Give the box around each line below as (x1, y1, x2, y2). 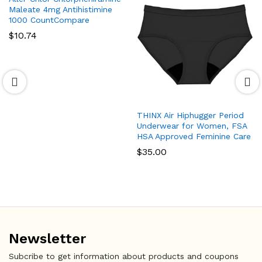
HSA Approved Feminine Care (137, 131, 251, 141)
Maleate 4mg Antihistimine (9, 4, 112, 14)
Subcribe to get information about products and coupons (9, 251, 239, 261)
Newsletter (9, 230, 86, 247)
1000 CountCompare (9, 15, 89, 25)
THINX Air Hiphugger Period (137, 110, 244, 120)
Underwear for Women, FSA (137, 120, 247, 130)
